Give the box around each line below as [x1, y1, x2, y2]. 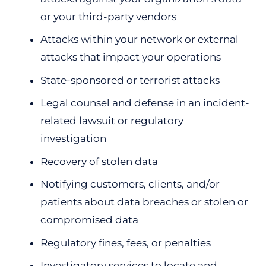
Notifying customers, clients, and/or [40, 178, 220, 190]
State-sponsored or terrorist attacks [40, 74, 220, 86]
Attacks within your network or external [40, 33, 239, 45]
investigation [40, 132, 106, 144]
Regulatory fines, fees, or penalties [40, 236, 211, 249]
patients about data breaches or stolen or [40, 196, 248, 208]
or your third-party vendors [40, 10, 176, 23]
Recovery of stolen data [40, 155, 158, 167]
